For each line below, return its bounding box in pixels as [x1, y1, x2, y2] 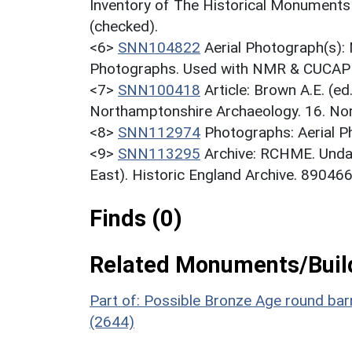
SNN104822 [118, 38, 200, 57]
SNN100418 [118, 80, 200, 99]
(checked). [90, 16, 158, 35]
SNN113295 [118, 144, 200, 163]
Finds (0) [90, 204, 182, 232]
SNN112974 [118, 123, 200, 141]
